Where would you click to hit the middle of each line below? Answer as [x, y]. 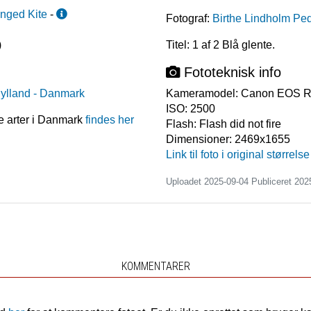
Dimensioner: [200, 140]
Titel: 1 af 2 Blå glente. [220, 45]
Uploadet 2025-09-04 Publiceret [230, 182]
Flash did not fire [240, 124]
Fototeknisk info [230, 73]
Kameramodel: [203, 94]
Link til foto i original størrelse [238, 155]
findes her [110, 120]
